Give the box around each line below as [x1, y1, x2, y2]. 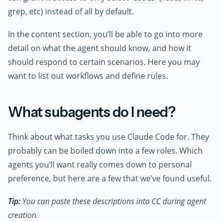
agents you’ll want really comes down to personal [8, 159, 192, 170]
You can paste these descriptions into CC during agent [20, 196, 206, 207]
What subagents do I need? [8, 103, 176, 120]
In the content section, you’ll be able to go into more [8, 28, 203, 40]
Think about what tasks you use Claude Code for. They [8, 131, 209, 143]
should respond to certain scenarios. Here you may [8, 56, 200, 67]
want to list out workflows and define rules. [8, 70, 168, 81]
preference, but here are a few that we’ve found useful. [8, 173, 212, 184]
